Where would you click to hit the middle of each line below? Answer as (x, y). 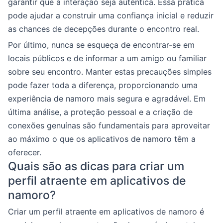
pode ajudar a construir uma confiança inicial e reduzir (111, 15)
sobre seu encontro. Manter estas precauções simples (110, 72)
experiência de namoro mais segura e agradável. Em (107, 99)
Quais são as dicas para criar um (96, 166)
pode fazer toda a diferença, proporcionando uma (103, 85)
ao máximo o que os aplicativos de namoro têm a (102, 139)
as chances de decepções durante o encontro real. (104, 29)
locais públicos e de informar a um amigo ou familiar (107, 58)
